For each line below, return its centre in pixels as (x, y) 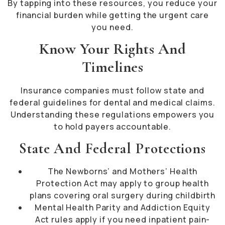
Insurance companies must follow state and (113, 91)
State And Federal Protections (113, 148)
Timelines (113, 67)
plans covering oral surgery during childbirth (123, 195)
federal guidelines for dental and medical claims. (113, 103)
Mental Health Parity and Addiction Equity (123, 207)
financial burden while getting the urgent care (113, 15)
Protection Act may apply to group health (123, 183)
